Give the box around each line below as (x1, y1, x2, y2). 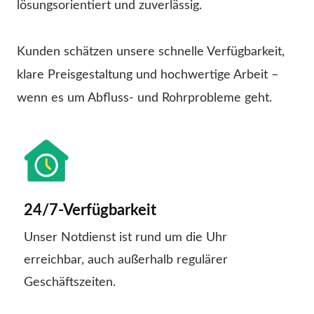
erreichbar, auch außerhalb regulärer (24, 254, 228, 267)
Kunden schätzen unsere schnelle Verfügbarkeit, (17, 46, 285, 59)
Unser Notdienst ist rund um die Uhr (24, 231, 227, 245)
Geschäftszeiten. (24, 276, 116, 289)
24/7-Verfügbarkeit (24, 203, 156, 219)
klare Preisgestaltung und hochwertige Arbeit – (17, 69, 278, 82)
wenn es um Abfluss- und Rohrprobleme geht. (17, 92, 272, 105)
